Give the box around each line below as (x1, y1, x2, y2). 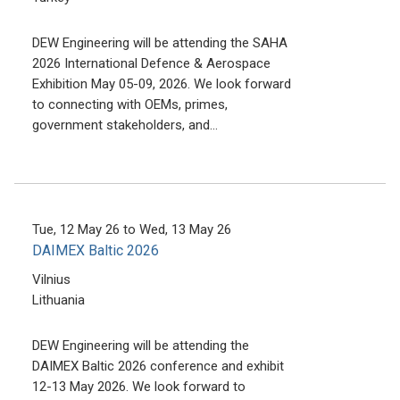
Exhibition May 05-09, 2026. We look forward (32, 75, 291, 92)
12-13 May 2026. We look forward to (32, 378, 246, 395)
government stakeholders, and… (32, 116, 218, 133)
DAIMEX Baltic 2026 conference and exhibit (32, 357, 284, 374)
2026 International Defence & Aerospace (32, 54, 271, 71)
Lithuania (32, 291, 85, 308)
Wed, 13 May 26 (139, 221, 231, 237)
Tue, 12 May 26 (32, 221, 120, 237)
